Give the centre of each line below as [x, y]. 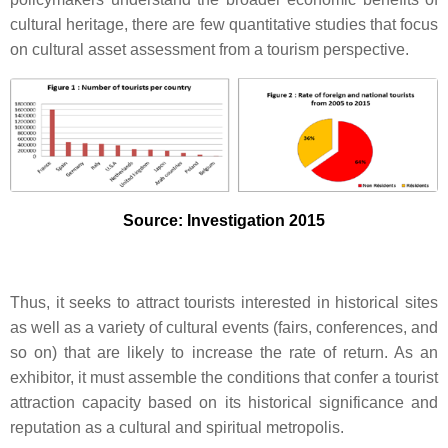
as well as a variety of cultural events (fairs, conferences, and [224, 328]
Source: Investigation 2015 [224, 221]
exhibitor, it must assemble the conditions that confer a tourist [224, 378]
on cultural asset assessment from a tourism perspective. [209, 49]
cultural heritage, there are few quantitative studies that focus [224, 24]
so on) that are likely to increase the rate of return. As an [224, 353]
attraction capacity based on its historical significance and [224, 403]
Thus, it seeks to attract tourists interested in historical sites [224, 303]
